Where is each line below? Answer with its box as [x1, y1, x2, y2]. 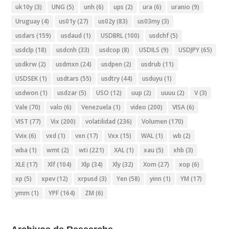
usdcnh [56, 45, 77, 54]
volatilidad [85, 117, 116, 126]
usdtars [57, 74, 79, 83]
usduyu [142, 74, 163, 83]
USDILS [139, 45, 160, 54]
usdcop [99, 45, 121, 54]
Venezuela [81, 102, 112, 111]
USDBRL [101, 31, 124, 40]
